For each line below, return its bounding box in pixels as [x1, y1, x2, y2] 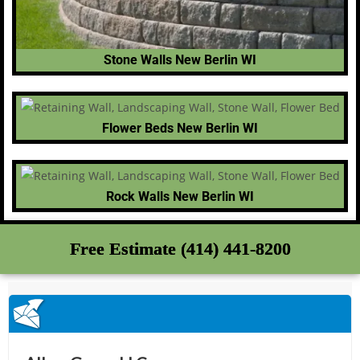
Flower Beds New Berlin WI [102, 120, 258, 136]
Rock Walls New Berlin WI [106, 188, 254, 204]
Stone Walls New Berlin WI [104, 52, 256, 67]
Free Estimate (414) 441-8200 [69, 238, 291, 259]
